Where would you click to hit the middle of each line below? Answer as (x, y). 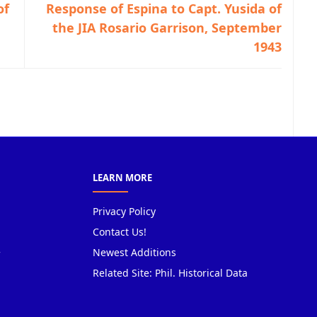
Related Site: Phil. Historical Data (170, 273)
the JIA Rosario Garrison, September (167, 28)
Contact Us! (119, 232)
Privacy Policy (124, 211)
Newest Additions (134, 252)
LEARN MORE (122, 178)
